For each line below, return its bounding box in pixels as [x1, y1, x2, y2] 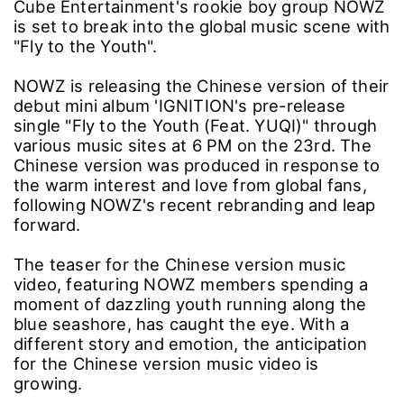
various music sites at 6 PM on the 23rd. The [14, 134, 372, 155]
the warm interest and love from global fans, [14, 174, 367, 195]
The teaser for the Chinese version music [14, 253, 346, 274]
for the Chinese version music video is [14, 353, 319, 373]
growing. [14, 372, 83, 393]
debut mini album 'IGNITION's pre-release [14, 95, 346, 115]
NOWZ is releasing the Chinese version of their [14, 75, 390, 96]
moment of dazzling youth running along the [14, 293, 367, 314]
